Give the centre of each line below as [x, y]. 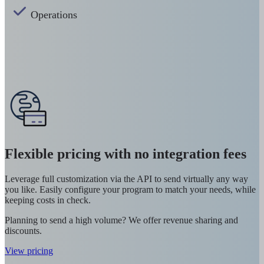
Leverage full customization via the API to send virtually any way [126, 179]
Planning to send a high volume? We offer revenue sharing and [121, 220]
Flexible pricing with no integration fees [126, 154]
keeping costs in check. [49, 200]
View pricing [29, 251]
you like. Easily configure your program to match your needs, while [130, 190]
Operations [54, 15]
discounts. [23, 231]
